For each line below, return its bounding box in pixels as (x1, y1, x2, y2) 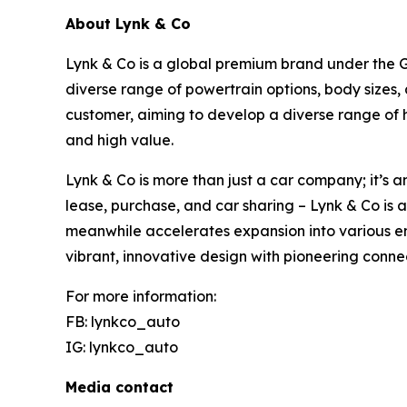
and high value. (65, 130, 174, 149)
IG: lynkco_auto (65, 337, 178, 356)
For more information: (65, 286, 216, 305)
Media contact (65, 377, 174, 396)
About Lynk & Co (65, 14, 191, 33)
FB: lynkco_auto (65, 312, 180, 331)
